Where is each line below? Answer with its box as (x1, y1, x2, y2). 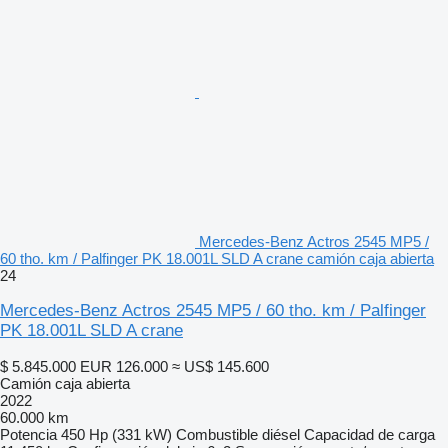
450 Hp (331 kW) (61, 425, 172, 443)
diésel (262, 425, 300, 443)
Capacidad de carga (304, 425, 435, 443)
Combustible (176, 425, 258, 443)
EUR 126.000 (80, 357, 168, 375)
